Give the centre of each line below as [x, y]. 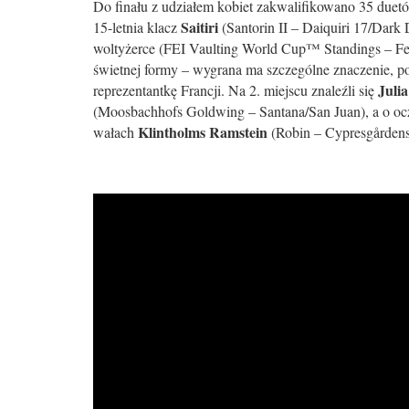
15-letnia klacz [137, 27]
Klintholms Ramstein [203, 132]
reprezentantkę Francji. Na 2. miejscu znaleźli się [234, 90]
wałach [115, 132]
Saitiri [199, 27]
